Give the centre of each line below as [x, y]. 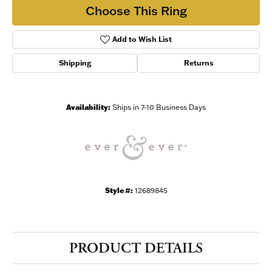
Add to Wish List [142, 39]
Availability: [88, 107]
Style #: [119, 191]
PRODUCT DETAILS [136, 249]
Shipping [75, 63]
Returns [199, 63]
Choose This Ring [136, 10]
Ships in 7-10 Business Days [159, 107]
